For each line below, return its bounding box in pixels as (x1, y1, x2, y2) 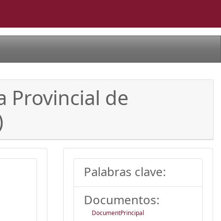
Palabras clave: (84, 163, 166, 180)
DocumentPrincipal (92, 208, 144, 217)
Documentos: (84, 191, 159, 208)
